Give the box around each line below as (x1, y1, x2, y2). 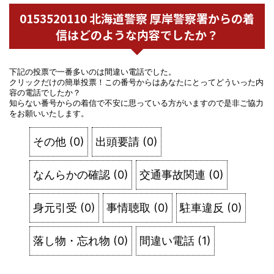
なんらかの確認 (33, 168, 110, 181)
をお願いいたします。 (9, 108, 89, 118)
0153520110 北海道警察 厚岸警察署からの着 (20, 9, 254, 26)
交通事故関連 (139, 168, 206, 181)
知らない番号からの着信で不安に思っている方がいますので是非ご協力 (9, 98, 264, 108)
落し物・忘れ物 (33, 234, 110, 247)
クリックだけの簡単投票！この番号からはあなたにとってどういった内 (9, 77, 264, 87)
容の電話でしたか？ (9, 87, 81, 97)
